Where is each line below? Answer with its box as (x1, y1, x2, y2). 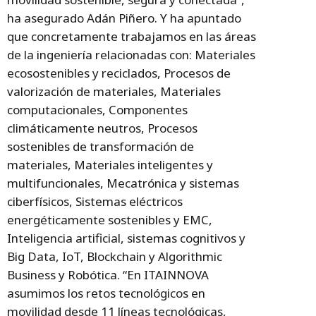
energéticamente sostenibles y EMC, (7, 212, 212, 229)
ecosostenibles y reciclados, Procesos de (7, 65, 231, 82)
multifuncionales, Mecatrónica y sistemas (7, 175, 239, 192)
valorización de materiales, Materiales (7, 83, 221, 100)
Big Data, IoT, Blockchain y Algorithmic (7, 248, 222, 265)
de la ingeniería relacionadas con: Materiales (7, 47, 255, 63)
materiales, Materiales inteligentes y (7, 157, 213, 174)
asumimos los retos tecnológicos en (7, 285, 205, 302)
